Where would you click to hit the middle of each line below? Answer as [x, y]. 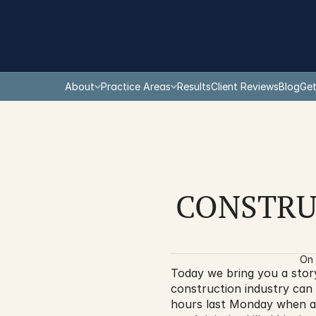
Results [194, 86]
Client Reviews [245, 86]
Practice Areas [136, 86]
